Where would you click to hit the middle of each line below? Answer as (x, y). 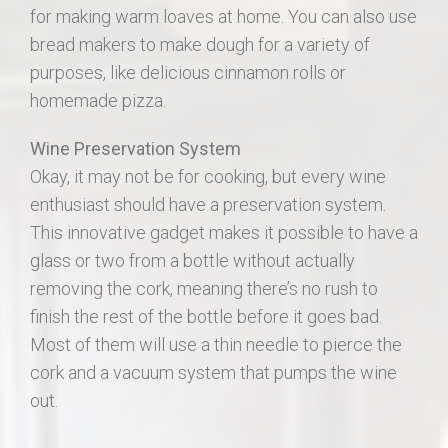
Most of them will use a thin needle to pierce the (216, 344)
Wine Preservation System (135, 148)
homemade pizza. (98, 100)
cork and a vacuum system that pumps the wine (213, 372)
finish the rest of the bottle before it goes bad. (206, 316)
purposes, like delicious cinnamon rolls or (188, 72)
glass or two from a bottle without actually (192, 260)
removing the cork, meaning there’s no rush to (204, 288)
